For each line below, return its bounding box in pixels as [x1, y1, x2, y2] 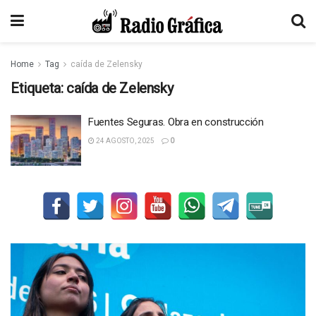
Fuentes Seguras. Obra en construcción [88, 116, 264, 128]
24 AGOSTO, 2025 [95, 137, 154, 145]
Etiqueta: [11, 80, 66, 97]
